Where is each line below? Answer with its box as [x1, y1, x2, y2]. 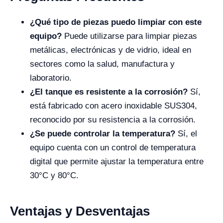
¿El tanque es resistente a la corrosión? [30, 87, 188, 97]
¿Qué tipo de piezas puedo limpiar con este [30, 17, 202, 27]
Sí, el [175, 129, 197, 138]
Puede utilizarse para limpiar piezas [62, 31, 197, 41]
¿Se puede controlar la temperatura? [30, 129, 175, 138]
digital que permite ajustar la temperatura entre [30, 157, 204, 166]
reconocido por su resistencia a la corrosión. [30, 115, 196, 124]
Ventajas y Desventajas [10, 204, 150, 219]
